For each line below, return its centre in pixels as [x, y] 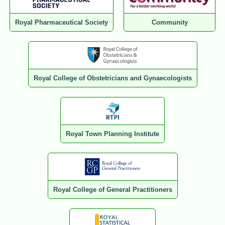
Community [170, 23]
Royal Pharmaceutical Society [61, 23]
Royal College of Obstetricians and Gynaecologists [113, 78]
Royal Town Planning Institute [113, 134]
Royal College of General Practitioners [113, 190]
